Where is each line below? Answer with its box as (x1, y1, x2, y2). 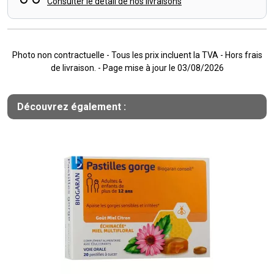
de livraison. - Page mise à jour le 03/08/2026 (50, 63, 224, 73)
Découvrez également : (17, 101, 126, 113)
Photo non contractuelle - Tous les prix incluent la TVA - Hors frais (12, 50, 262, 61)
